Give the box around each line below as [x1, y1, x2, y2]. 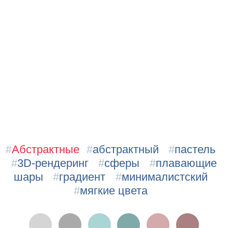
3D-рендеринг [17, 156, 89, 169]
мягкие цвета [79, 184, 148, 197]
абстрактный [92, 142, 159, 156]
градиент [59, 170, 106, 183]
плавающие [155, 156, 217, 169]
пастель [175, 142, 216, 156]
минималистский [121, 170, 208, 183]
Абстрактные [12, 142, 80, 156]
